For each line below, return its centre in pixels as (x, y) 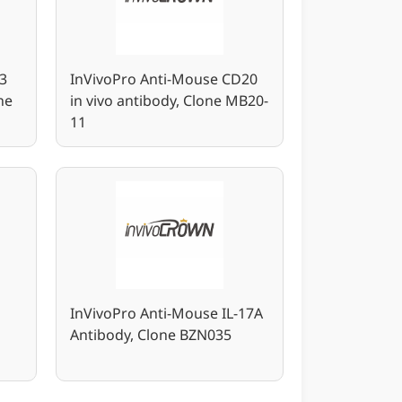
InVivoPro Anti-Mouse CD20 (164, 79)
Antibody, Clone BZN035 (151, 334)
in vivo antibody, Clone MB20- (170, 100)
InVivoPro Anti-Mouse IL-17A (167, 313)
